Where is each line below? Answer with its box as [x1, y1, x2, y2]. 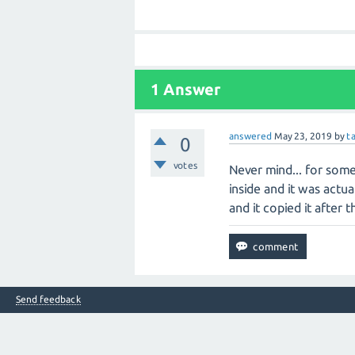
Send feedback [16, 294, 81, 304]
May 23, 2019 [274, 131, 333, 141]
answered [229, 131, 273, 141]
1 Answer [151, 80, 220, 98]
